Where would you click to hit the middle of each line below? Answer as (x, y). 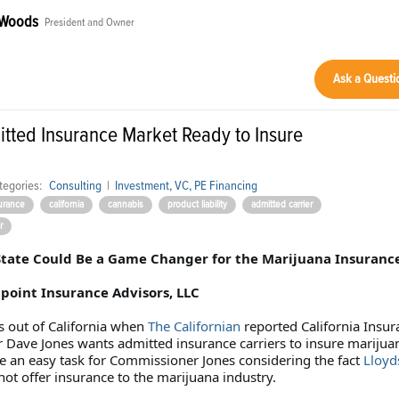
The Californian (194, 326)
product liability (197, 204)
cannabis (125, 204)
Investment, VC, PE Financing (186, 185)
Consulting (75, 185)
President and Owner (89, 22)
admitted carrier (281, 204)
